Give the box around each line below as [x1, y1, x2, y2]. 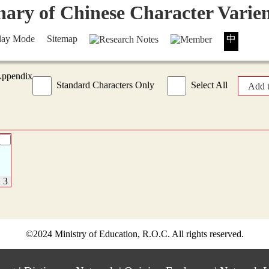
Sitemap [47, 34, 77, 44]
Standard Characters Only [56, 80, 154, 90]
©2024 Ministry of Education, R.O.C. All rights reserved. [25, 229, 244, 239]
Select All [191, 80, 228, 90]
